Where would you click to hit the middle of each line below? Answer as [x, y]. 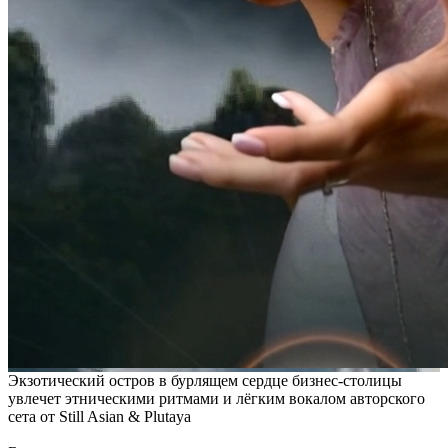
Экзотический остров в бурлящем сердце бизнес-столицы [205, 380]
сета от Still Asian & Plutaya [99, 416]
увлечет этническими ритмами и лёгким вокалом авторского [216, 398]
